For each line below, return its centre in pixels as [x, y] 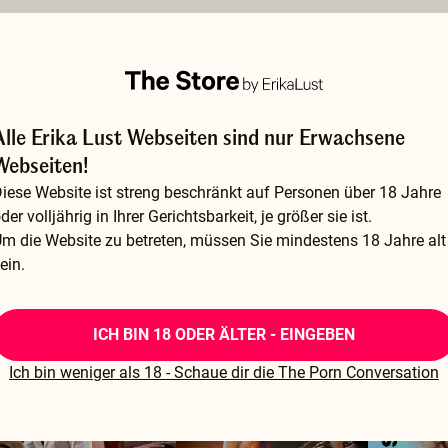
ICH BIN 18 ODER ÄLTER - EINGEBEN [224, 334]
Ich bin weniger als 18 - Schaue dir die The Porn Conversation [224, 372]
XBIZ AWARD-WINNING [255, 299]
